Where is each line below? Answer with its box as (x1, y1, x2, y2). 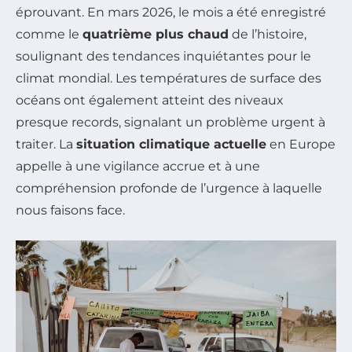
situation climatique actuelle (76, 136, 266, 152)
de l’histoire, (229, 26, 306, 42)
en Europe (266, 136, 335, 152)
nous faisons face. (16, 202, 125, 218)
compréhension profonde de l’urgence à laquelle (16, 180, 322, 196)
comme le (16, 26, 82, 42)
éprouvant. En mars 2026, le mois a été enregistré (16, 4, 326, 20)
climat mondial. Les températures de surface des (16, 70, 321, 86)
